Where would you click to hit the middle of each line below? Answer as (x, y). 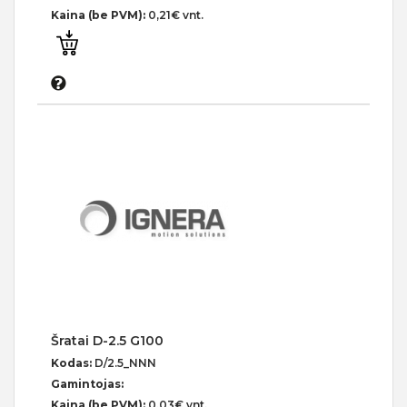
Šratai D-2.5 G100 (107, 341)
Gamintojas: (87, 384)
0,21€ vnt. (176, 15)
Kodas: (73, 363)
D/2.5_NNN (125, 363)
